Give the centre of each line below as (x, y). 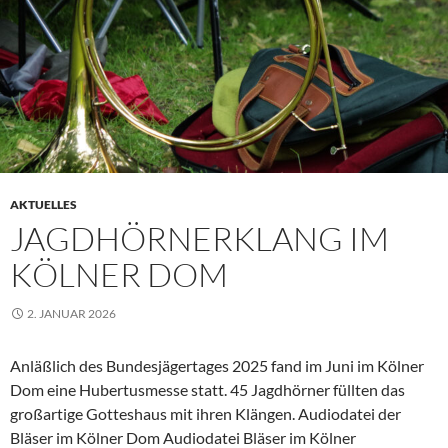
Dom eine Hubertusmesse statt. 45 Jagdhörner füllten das (207, 390)
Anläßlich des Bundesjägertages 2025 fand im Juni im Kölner (217, 366)
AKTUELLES (43, 205)
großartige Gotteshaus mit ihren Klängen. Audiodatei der (205, 414)
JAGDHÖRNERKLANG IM (199, 239)
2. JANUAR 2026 (71, 314)
